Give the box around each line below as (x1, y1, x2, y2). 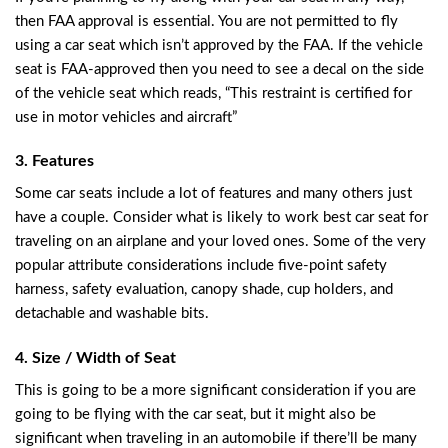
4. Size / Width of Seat (15, 349, 176, 366)
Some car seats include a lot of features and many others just (15, 186, 412, 202)
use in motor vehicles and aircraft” (15, 109, 237, 125)
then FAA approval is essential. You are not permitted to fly (15, 13, 398, 29)
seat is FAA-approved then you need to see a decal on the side (15, 61, 424, 77)
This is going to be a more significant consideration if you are (15, 382, 416, 398)
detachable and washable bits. (15, 306, 209, 322)
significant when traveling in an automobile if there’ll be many (15, 430, 417, 446)
